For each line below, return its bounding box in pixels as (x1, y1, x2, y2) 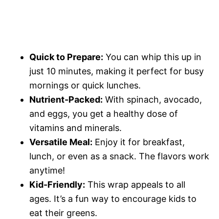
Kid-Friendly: (29, 179, 85, 190)
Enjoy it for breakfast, (92, 137, 185, 148)
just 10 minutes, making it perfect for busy (29, 66, 204, 77)
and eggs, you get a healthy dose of (29, 109, 178, 119)
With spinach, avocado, (103, 94, 202, 105)
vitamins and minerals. (29, 123, 122, 133)
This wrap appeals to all (85, 179, 185, 190)
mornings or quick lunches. (29, 80, 141, 91)
